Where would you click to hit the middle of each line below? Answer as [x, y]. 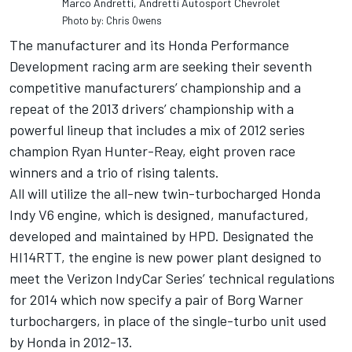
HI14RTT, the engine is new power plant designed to [165, 257]
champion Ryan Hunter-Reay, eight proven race [152, 151]
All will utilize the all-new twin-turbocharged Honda [165, 194]
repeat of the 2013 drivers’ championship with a [152, 109]
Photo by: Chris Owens [112, 21]
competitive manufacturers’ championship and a [155, 88]
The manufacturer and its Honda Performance [149, 45]
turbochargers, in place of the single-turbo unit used [168, 321]
